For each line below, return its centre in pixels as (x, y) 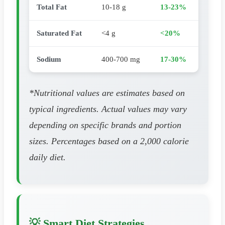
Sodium (49, 60)
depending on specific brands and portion (105, 125)
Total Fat (52, 7)
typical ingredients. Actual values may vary (108, 109)
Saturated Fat (59, 33)
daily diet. (47, 157)
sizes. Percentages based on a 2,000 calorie (109, 141)
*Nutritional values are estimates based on (107, 93)
